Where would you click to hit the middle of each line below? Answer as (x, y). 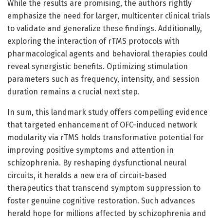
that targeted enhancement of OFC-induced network (102, 125)
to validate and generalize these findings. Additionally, (105, 28)
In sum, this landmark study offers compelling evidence (108, 112)
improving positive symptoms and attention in (91, 150)
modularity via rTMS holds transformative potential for (106, 137)
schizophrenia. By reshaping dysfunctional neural (97, 163)
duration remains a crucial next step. (73, 91)
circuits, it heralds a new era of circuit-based (87, 175)
